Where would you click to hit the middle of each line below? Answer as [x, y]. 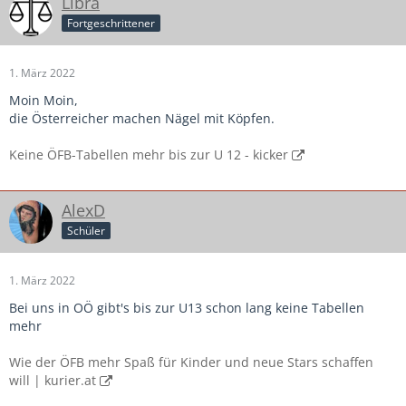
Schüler [86, 231]
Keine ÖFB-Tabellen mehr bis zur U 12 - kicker [149, 154]
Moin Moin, [43, 100]
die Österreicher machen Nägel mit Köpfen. [142, 118]
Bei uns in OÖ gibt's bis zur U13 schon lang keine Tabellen [187, 307]
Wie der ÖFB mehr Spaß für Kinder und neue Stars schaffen [191, 362]
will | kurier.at [53, 380]
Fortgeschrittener [111, 24]
